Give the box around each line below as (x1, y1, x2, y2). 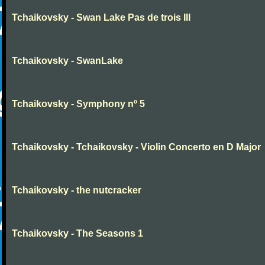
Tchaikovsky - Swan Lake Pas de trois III (12, 12, 190, 22)
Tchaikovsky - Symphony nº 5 (12, 99, 145, 109)
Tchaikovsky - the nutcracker (12, 185, 141, 195)
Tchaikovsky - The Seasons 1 (12, 228, 143, 238)
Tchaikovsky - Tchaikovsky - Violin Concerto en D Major (12, 142, 261, 152)
